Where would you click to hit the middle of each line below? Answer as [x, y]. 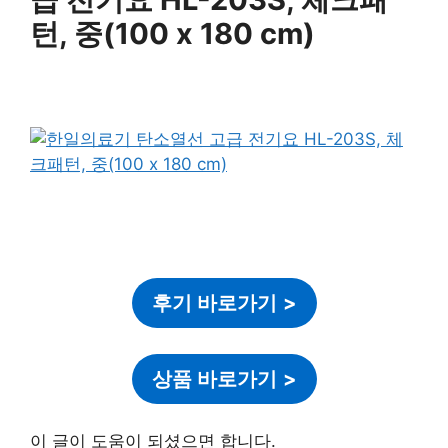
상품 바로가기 [214, 378]
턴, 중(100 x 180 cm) [172, 34]
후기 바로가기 [214, 303]
